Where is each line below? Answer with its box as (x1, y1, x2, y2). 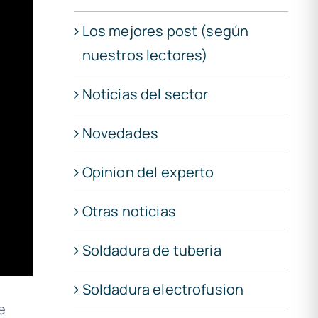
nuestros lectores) (82, 45, 209, 65)
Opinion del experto (82, 162, 214, 182)
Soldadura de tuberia (82, 240, 221, 260)
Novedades (82, 123, 159, 143)
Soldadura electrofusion (82, 279, 244, 299)
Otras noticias (82, 201, 176, 221)
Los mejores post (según (82, 21, 249, 40)
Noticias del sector (82, 84, 209, 104)
